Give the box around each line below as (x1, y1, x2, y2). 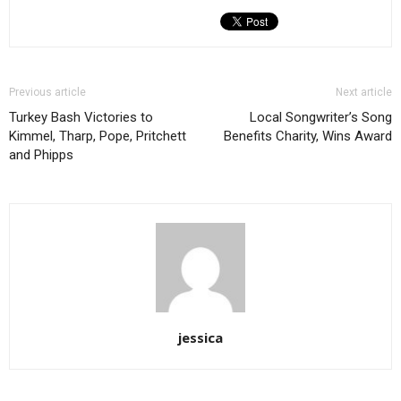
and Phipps (9, 147, 73, 163)
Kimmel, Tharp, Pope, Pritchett (9, 128, 186, 144)
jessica (178, 328, 223, 346)
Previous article (9, 86, 86, 98)
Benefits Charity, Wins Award (224, 128, 392, 144)
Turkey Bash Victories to (9, 109, 153, 125)
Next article (336, 86, 392, 98)
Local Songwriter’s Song (250, 109, 392, 125)
